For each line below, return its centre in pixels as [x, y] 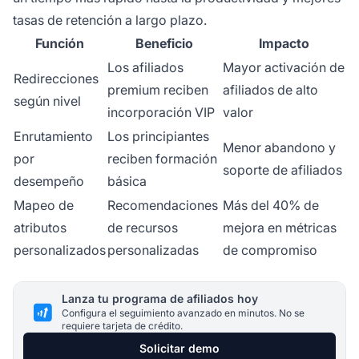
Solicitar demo [179, 349]
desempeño [49, 182]
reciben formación [162, 159]
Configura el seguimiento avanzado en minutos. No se [183, 313]
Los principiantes [158, 137]
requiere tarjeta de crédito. [122, 326]
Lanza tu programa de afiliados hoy [160, 299]
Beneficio [164, 44]
